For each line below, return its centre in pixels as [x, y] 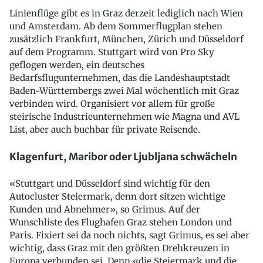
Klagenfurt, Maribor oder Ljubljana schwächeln [123, 156]
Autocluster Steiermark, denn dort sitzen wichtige [117, 197]
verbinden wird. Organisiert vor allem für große [112, 104]
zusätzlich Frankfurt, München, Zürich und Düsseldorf [127, 39]
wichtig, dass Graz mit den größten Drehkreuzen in [119, 248]
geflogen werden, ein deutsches [77, 65]
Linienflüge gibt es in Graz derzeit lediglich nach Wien [126, 13]
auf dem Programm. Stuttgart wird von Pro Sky [112, 52]
